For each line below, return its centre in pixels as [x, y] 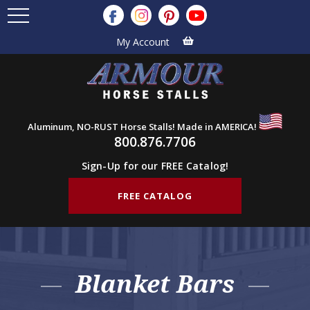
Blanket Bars [155, 283]
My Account [143, 42]
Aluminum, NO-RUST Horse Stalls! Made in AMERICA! [143, 126]
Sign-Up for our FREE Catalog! [155, 165]
